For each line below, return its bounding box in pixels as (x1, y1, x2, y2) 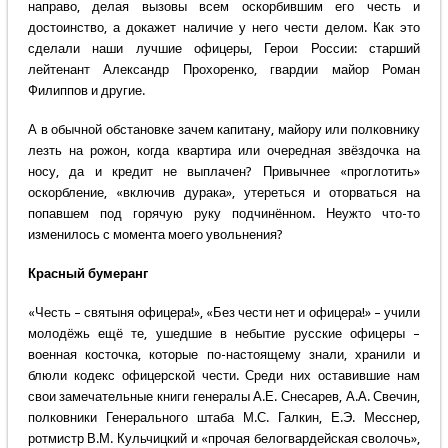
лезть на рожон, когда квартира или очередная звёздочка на (27, 143, 421, 159)
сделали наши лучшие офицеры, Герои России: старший (27, 41, 421, 57)
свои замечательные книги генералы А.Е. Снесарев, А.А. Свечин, (27, 389, 421, 405)
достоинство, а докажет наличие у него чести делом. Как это (27, 20, 421, 36)
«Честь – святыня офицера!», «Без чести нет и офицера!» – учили (27, 305, 421, 321)
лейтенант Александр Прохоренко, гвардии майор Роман (27, 62, 421, 78)
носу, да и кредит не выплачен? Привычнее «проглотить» (27, 164, 421, 180)
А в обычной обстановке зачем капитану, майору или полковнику (27, 122, 421, 138)
